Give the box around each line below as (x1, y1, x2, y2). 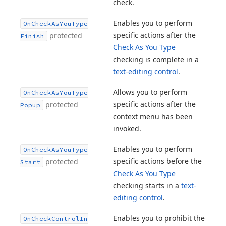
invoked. (113, 124, 141, 133)
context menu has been (113, 111, 193, 121)
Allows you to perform (113, 87, 187, 97)
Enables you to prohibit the (113, 213, 205, 223)
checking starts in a (113, 181, 181, 190)
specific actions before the (113, 156, 202, 166)
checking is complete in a (113, 54, 199, 64)
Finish (20, 32, 44, 40)
